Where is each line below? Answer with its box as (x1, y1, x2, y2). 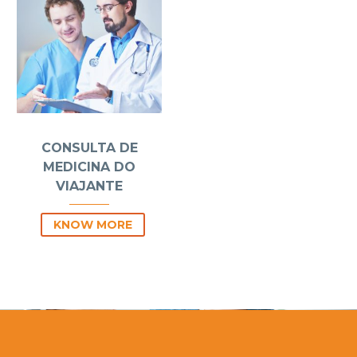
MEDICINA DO (43, 159, 135, 175)
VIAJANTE (56, 178, 123, 194)
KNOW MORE (53, 218, 132, 233)
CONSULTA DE (41, 140, 138, 156)
